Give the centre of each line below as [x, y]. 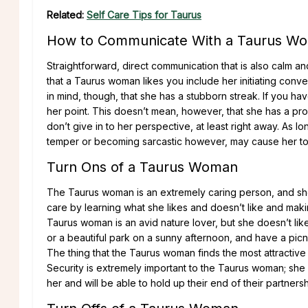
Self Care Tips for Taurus [144, 14]
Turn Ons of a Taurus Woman [142, 167]
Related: [67, 14]
